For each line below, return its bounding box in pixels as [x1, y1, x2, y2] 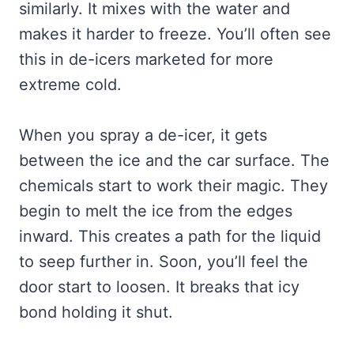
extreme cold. [19, 74, 122, 94]
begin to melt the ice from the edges [19, 201, 292, 220]
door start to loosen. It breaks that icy [19, 277, 299, 296]
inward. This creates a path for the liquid [19, 226, 321, 246]
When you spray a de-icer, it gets [19, 125, 267, 145]
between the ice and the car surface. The [19, 150, 330, 170]
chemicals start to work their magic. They [19, 175, 328, 195]
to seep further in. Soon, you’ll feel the [19, 251, 308, 271]
